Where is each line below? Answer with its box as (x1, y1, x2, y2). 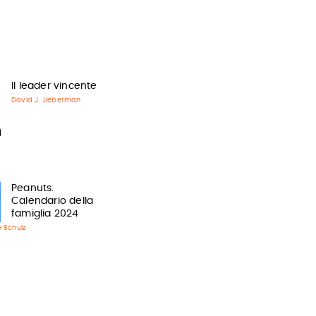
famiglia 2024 (11, 208, 79, 219)
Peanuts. (11, 183, 54, 193)
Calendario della (11, 195, 94, 206)
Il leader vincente (11, 80, 97, 91)
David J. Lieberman (11, 96, 81, 104)
